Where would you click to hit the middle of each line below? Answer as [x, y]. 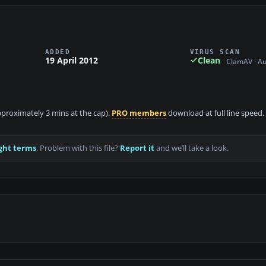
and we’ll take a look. [191, 148]
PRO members [139, 113]
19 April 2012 [72, 60]
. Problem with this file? [78, 148]
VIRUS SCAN [215, 51]
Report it [137, 148]
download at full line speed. [215, 113]
